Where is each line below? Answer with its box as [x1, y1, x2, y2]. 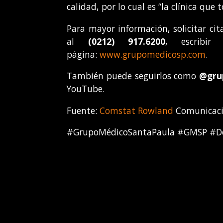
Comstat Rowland [100, 104, 174, 116]
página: [67, 48, 100, 60]
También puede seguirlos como [67, 70, 199, 82]
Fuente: [67, 104, 100, 116]
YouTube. [67, 83, 105, 95]
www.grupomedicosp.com [100, 48, 206, 60]
